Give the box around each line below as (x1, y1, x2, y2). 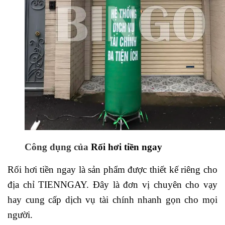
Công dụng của (25, 141, 91, 152)
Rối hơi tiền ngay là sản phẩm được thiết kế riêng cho (8, 164, 217, 175)
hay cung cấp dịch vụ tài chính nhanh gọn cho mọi (8, 194, 217, 205)
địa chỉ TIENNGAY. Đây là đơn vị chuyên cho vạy (8, 179, 217, 190)
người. (8, 209, 33, 220)
